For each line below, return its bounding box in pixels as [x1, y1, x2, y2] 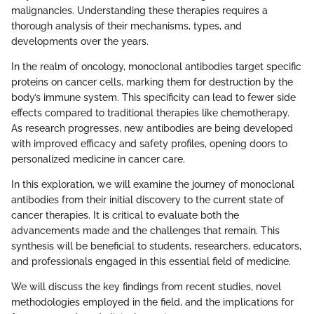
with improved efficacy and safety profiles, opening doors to [11, 137, 287, 149]
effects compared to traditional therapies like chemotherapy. [11, 107, 289, 118]
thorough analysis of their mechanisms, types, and [11, 20, 242, 32]
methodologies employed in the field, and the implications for [11, 296, 294, 308]
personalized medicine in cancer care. [11, 153, 185, 165]
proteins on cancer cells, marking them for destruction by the [11, 76, 293, 88]
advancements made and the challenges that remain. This [11, 224, 280, 236]
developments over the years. [11, 35, 149, 47]
